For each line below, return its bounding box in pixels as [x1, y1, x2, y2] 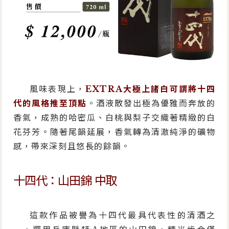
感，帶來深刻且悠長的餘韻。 [13, 141, 130, 151]
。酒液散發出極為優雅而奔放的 [87, 98, 216, 108]
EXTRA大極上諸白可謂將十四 [85, 83, 216, 94]
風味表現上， [30, 83, 86, 94]
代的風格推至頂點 [13, 98, 87, 108]
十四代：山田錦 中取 [13, 173, 117, 188]
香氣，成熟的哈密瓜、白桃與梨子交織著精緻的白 [13, 112, 216, 123]
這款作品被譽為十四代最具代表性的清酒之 [30, 210, 216, 220]
